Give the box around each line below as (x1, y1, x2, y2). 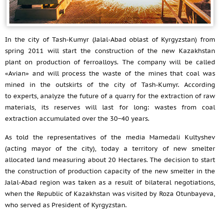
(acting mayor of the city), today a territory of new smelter (5, 144, 215, 153)
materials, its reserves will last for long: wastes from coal (5, 103, 215, 111)
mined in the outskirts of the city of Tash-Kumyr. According (5, 81, 215, 89)
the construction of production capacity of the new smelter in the (5, 167, 215, 175)
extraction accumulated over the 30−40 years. (5, 114, 149, 123)
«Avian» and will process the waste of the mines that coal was (5, 69, 215, 78)
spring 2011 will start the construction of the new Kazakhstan (5, 47, 215, 55)
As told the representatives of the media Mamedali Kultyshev (5, 133, 215, 141)
